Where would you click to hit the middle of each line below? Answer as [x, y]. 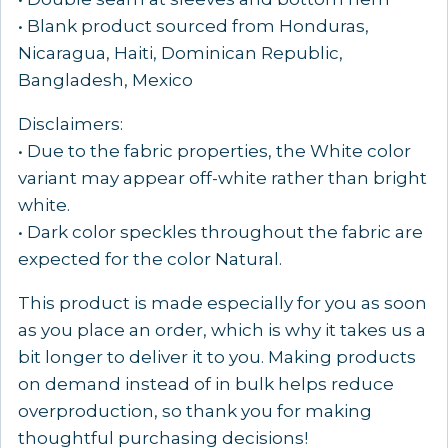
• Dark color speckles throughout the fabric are [220, 232]
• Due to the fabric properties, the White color [214, 151]
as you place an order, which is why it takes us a [222, 330]
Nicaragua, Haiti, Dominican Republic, [180, 53]
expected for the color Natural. [150, 259]
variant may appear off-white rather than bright [222, 178]
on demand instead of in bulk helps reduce [206, 384]
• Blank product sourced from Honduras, [193, 26]
